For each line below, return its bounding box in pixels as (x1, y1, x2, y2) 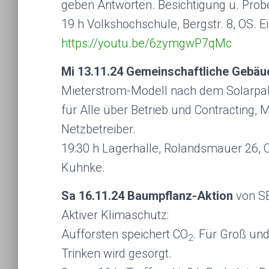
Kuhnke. (61, 160, 105, 175)
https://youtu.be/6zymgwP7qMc (61, 36, 232, 50)
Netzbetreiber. (61, 122, 136, 136)
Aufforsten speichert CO (61, 227, 188, 241)
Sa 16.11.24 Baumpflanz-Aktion (61, 189, 233, 203)
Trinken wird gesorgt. (61, 246, 172, 261)
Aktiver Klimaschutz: (61, 208, 169, 222)
